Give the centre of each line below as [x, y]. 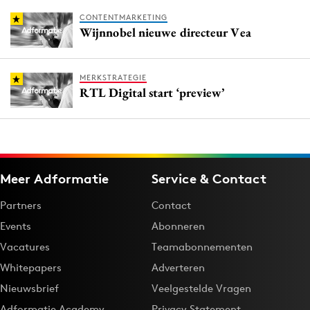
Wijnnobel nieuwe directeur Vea [165, 33]
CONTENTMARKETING [124, 18]
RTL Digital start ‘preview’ [152, 93]
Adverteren [178, 268]
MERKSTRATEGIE [113, 78]
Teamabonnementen [202, 247]
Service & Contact [209, 179]
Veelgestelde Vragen [201, 289]
